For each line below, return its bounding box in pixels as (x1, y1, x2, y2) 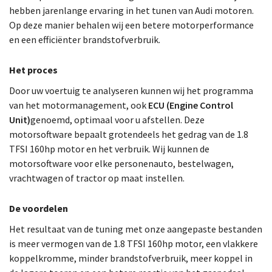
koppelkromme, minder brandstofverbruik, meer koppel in (9, 252, 253, 264)
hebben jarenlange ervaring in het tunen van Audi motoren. (9, 4, 254, 16)
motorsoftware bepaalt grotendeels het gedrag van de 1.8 (9, 128, 248, 140)
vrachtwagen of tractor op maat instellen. (9, 172, 185, 184)
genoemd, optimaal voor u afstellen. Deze (30, 114, 205, 126)
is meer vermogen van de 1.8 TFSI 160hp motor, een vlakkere (9, 237, 258, 250)
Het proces (9, 64, 58, 76)
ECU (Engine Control (148, 99, 233, 111)
